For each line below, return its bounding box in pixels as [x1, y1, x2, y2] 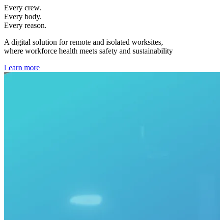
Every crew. [4, 3, 41, 12]
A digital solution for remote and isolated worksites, [4, 37, 163, 46]
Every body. [4, 12, 42, 21]
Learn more [4, 63, 40, 72]
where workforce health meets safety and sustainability [4, 46, 173, 55]
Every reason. [4, 21, 47, 29]
